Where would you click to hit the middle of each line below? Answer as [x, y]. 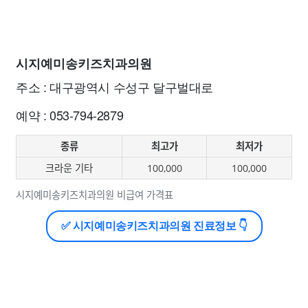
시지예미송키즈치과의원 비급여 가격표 [95, 195]
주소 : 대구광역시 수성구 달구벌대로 [114, 87]
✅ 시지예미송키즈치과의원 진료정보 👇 [154, 226]
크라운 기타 [69, 168]
